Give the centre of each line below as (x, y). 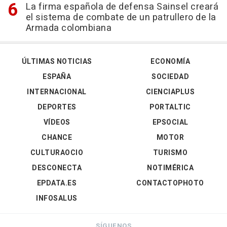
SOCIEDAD (170, 77)
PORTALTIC (170, 107)
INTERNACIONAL (57, 92)
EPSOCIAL (170, 123)
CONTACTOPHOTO (170, 183)
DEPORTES (57, 107)
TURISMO (170, 153)
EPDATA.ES (57, 183)
